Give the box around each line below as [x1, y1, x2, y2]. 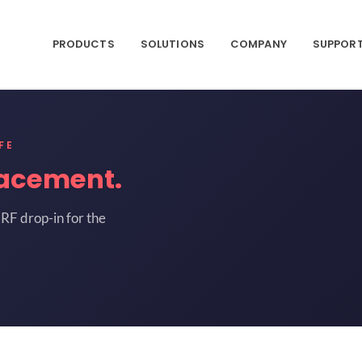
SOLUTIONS [140, 36, 204, 52]
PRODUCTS [52, 36, 115, 52]
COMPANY [229, 36, 287, 52]
